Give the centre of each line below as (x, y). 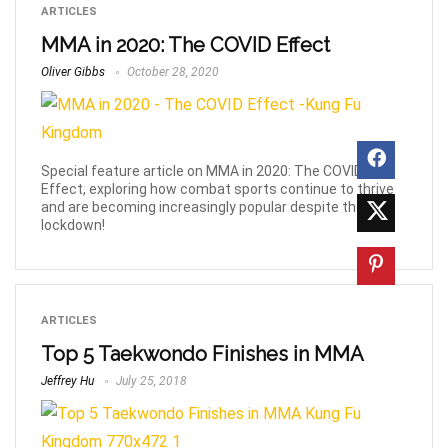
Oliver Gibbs (73, 72)
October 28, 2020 (171, 72)
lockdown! (73, 224)
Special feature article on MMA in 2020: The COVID (202, 170)
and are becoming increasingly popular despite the (202, 206)
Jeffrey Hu (67, 380)
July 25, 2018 (150, 380)
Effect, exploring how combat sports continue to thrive (217, 188)
